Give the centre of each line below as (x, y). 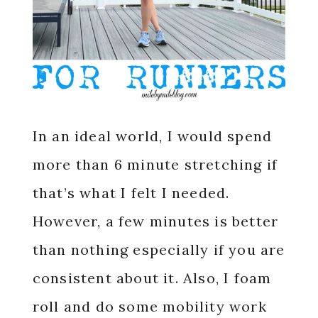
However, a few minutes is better (155, 221)
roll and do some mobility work (149, 306)
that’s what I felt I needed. (131, 192)
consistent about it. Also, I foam (152, 278)
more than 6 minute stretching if (155, 164)
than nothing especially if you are (159, 249)
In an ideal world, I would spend (152, 136)
